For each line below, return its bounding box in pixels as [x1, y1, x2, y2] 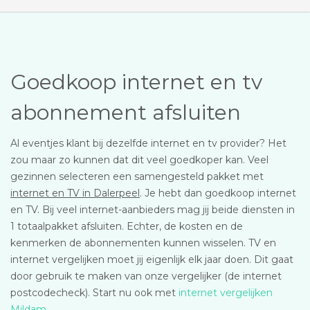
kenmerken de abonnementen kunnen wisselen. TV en [10, 237, 276, 249]
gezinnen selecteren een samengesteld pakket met [10, 170, 264, 183]
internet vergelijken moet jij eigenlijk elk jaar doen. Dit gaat [10, 253, 293, 266]
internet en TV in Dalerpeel [10, 187, 140, 199]
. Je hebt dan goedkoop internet [140, 187, 296, 199]
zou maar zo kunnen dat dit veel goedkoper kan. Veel [10, 154, 268, 166]
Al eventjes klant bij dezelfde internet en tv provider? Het [10, 137, 286, 149]
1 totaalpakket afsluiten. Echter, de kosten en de [10, 220, 243, 232]
